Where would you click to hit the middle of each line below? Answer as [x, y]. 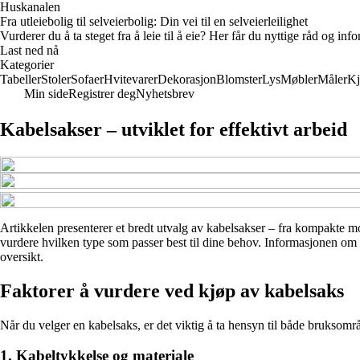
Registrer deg [102, 94]
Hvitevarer [131, 79]
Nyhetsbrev [165, 94]
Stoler [56, 79]
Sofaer [87, 79]
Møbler [299, 79]
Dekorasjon [187, 79]
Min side [46, 94]
